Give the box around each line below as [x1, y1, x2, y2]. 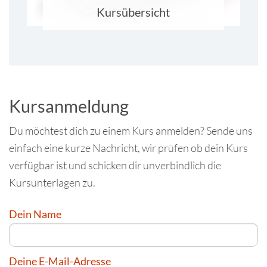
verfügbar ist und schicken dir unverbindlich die [9, 159, 221, 172]
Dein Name [9, 207, 61, 221]
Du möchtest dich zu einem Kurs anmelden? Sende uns [9, 124, 253, 137]
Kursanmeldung [9, 95, 129, 116]
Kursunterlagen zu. [9, 176, 95, 189]
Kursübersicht [97, 5, 170, 19]
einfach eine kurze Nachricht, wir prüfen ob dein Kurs [9, 141, 248, 154]
